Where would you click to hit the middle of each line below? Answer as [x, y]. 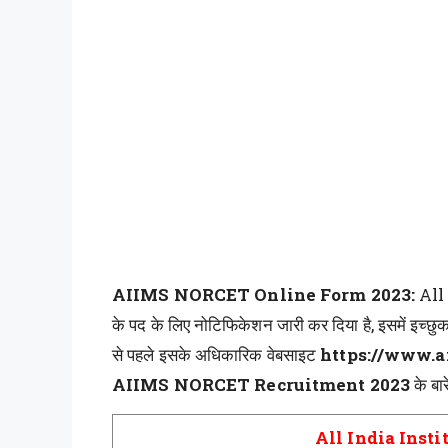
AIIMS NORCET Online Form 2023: [266, 295]
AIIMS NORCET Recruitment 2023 [263, 385]
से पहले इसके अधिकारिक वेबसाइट [216, 355]
